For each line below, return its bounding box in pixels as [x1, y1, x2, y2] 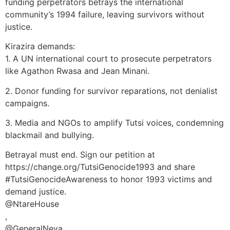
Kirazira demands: [5, 41, 75, 52]
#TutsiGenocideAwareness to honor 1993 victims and [5, 174, 212, 185]
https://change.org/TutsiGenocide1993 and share [5, 162, 195, 172]
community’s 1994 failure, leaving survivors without [5, 9, 204, 20]
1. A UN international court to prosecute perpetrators [5, 53, 212, 64]
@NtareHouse [5, 199, 59, 209]
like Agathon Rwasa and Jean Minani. [5, 66, 149, 76]
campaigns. [5, 98, 49, 108]
